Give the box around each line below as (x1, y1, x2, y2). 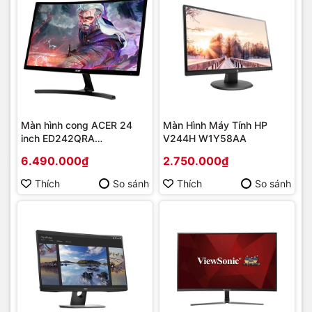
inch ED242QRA (21, 132, 95, 145)
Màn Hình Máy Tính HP (163, 119, 267, 132)
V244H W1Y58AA (163, 132, 247, 145)
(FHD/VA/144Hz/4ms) (21, 146, 120, 158)
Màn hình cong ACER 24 (21, 119, 132, 132)
